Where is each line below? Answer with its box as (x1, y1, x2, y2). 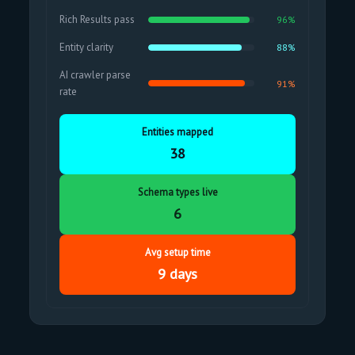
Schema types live (137, 185, 218, 199)
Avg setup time (144, 246, 211, 259)
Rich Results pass (59, 13, 136, 26)
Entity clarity (59, 40, 114, 54)
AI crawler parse (59, 68, 132, 82)
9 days (158, 265, 197, 283)
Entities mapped (142, 125, 213, 139)
